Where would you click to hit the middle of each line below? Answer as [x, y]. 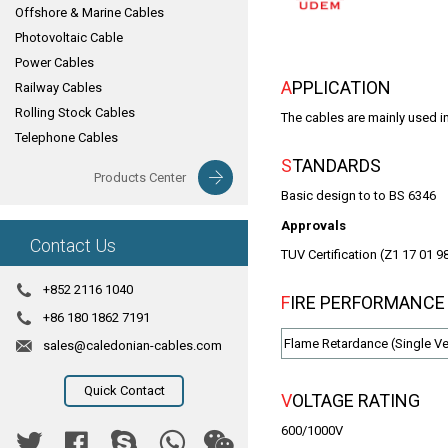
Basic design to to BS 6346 [358, 195]
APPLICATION [341, 87]
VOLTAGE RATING [356, 400]
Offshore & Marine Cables [89, 12]
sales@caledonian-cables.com [132, 345]
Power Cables [54, 62]
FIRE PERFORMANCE [367, 302]
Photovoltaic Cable [69, 37]
